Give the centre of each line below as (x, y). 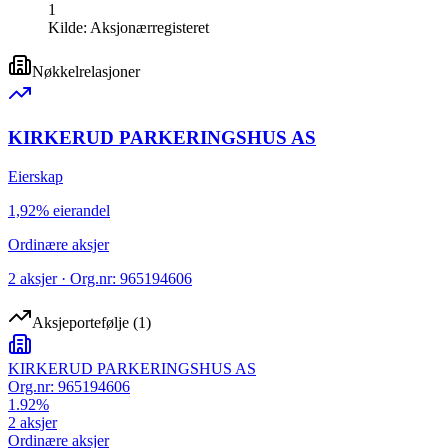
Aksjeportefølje (80, 323)
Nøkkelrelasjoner (86, 71)
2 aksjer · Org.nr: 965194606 (100, 279)
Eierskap (35, 177)
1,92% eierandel (59, 211)
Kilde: (69, 27)
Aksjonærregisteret (149, 27)
